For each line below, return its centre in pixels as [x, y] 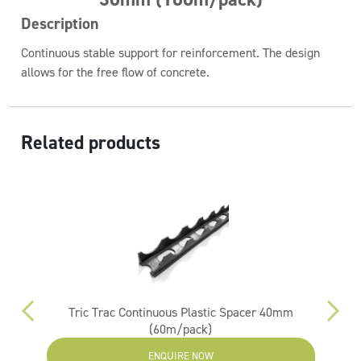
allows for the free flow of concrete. [116, 72]
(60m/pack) [181, 329]
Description [60, 23]
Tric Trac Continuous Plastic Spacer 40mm [180, 312]
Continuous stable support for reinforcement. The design [171, 53]
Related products [91, 143]
